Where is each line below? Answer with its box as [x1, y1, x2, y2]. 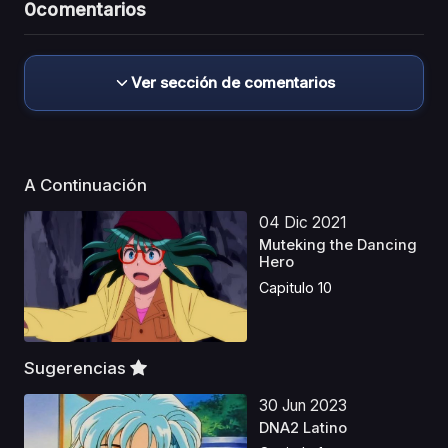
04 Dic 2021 [259, 213, 347, 233]
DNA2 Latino [259, 418, 348, 437]
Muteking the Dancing [259, 236, 418, 255]
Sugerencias [24, 357, 130, 378]
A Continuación [24, 175, 151, 196]
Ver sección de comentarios [131, 73, 335, 93]
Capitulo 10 [259, 278, 333, 296]
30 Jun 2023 [259, 395, 348, 415]
